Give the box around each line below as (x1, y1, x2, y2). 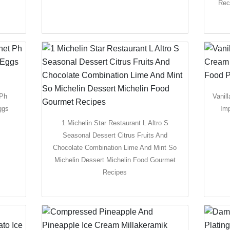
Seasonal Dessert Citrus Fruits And (62, 131, 167, 139)
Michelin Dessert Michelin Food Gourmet (54, 156, 176, 164)
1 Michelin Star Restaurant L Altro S (61, 119, 168, 127)
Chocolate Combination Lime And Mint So (53, 143, 177, 151)
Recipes (103, 168, 127, 176)
